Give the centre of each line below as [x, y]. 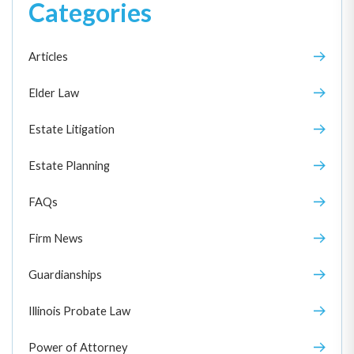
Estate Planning [69, 165]
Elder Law [54, 92]
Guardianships [65, 274]
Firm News [56, 237]
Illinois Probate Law [79, 310]
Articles [48, 56]
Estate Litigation [72, 128]
